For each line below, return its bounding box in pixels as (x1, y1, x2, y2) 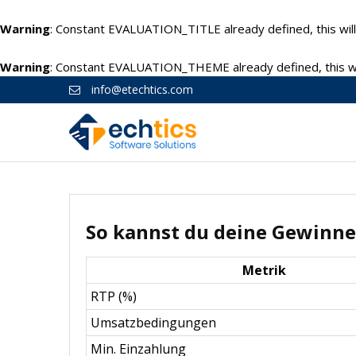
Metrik (242, 261, 286, 279)
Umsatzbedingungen (91, 314, 216, 331)
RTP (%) (91, 288, 137, 305)
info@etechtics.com (88, 82, 193, 97)
